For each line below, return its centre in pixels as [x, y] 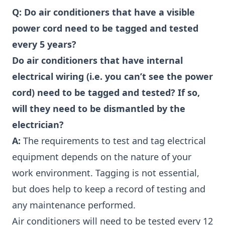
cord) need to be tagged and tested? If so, [106, 92]
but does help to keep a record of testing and [109, 189]
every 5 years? [44, 44]
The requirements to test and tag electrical [113, 141]
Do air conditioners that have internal [97, 60]
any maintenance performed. [74, 205]
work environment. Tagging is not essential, [106, 173]
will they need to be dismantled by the [99, 108]
